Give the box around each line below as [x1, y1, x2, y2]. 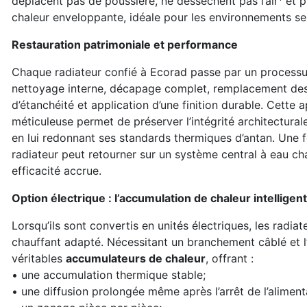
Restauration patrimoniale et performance [12, 38, 238, 51]
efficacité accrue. [12, 164, 101, 177]
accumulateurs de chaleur [66, 251, 206, 265]
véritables [12, 251, 66, 265]
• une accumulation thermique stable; [12, 268, 206, 282]
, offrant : [206, 251, 254, 265]
